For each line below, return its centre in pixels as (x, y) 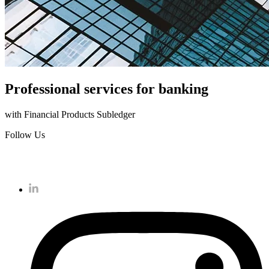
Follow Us (25, 134)
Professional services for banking (107, 89)
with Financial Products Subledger (70, 114)
